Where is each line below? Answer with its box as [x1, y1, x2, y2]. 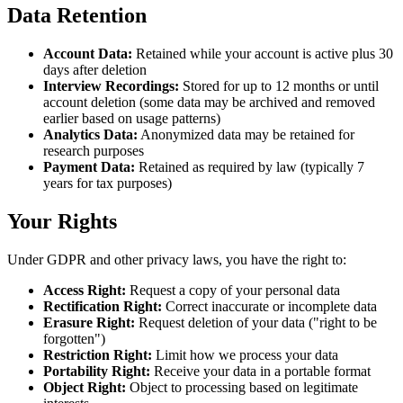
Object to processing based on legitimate [126, 379, 358, 395]
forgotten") [43, 330, 105, 346]
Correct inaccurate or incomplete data [162, 298, 377, 314]
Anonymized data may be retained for [138, 127, 354, 143]
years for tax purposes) [43, 175, 172, 192]
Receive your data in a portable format [150, 363, 371, 379]
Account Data [43, 46, 128, 62]
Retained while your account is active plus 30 [132, 46, 393, 62]
